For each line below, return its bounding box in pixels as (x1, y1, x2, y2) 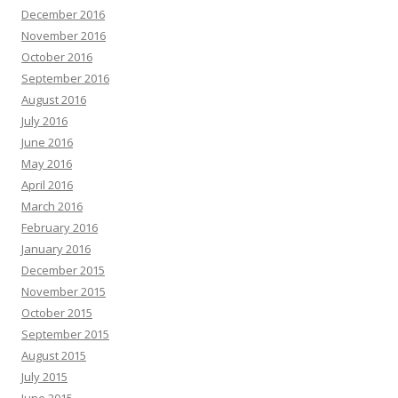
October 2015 (21, 305, 92, 321)
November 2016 (21, 28, 106, 44)
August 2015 (21, 347, 86, 363)
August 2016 (21, 92, 86, 107)
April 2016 (21, 177, 73, 193)
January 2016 (21, 241, 91, 257)
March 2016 (21, 198, 83, 214)
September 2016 (21, 70, 109, 86)
